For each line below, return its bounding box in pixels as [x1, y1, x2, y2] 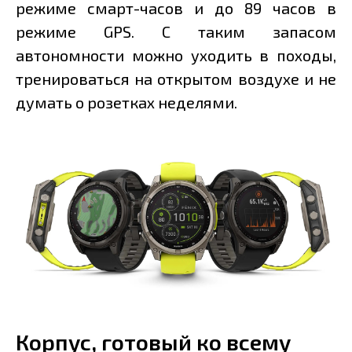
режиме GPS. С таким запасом [16, 22, 336, 42]
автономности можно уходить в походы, [16, 46, 336, 65]
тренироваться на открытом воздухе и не [16, 69, 336, 89]
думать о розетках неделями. [16, 93, 237, 112]
